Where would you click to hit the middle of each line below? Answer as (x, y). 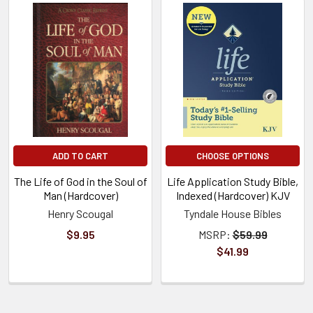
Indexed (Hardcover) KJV (233, 195)
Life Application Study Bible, (233, 181)
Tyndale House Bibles (233, 213)
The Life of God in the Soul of (80, 181)
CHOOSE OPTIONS (233, 155)
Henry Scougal (80, 213)
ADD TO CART (80, 155)
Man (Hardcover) (80, 195)
